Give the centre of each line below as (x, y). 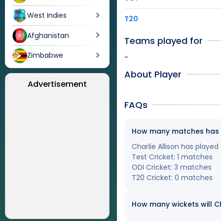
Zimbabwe (45, 55)
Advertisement (57, 84)
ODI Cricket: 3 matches (172, 167)
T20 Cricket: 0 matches (172, 178)
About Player (153, 74)
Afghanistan (48, 35)
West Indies (47, 16)
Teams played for (164, 41)
